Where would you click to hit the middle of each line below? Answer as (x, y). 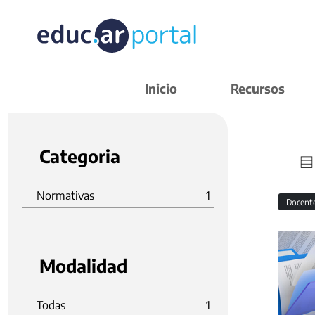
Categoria (80, 156)
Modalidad (83, 266)
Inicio (161, 88)
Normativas (65, 195)
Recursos (258, 88)
